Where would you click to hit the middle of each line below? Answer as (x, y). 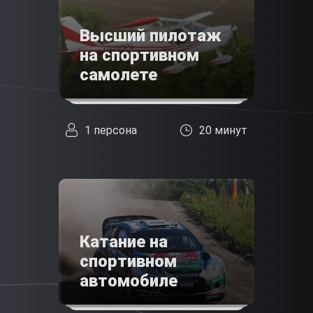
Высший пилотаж (151, 36)
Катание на (124, 242)
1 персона (111, 130)
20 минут (223, 130)
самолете (118, 75)
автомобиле (129, 281)
